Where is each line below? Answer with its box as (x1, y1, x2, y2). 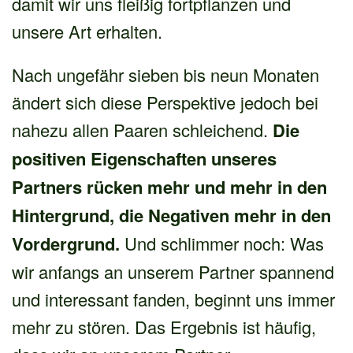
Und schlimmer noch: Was (120, 230, 324, 255)
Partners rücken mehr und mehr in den (12, 173, 327, 199)
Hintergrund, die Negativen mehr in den (12, 202, 331, 228)
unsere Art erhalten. (12, 18, 162, 43)
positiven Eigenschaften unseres (12, 145, 277, 171)
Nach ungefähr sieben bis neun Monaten (12, 61, 319, 87)
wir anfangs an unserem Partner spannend (12, 258, 334, 284)
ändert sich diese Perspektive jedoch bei (12, 89, 318, 114)
